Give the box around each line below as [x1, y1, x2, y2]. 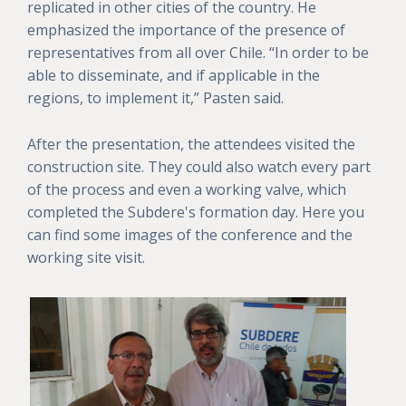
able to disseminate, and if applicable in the [27, 65, 320, 86]
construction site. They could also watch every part [27, 157, 371, 178]
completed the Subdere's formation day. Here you [27, 202, 364, 223]
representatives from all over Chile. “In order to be [27, 43, 369, 63]
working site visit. [27, 247, 145, 268]
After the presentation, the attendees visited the [27, 134, 355, 155]
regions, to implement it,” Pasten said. [27, 88, 284, 109]
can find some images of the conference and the [27, 225, 353, 246]
